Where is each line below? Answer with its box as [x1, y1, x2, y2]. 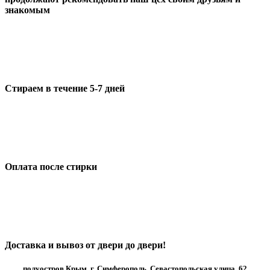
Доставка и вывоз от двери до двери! [5, 240, 166, 250]
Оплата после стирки [5, 162, 97, 172]
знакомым [5, 5, 50, 15]
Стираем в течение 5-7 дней [5, 83, 125, 93]
